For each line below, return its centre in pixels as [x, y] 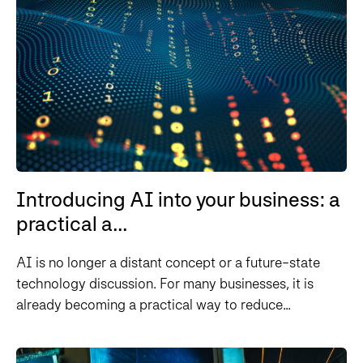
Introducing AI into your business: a [178, 200]
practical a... [72, 224]
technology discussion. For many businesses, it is [165, 284]
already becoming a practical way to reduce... [154, 305]
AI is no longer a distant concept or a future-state [168, 263]
